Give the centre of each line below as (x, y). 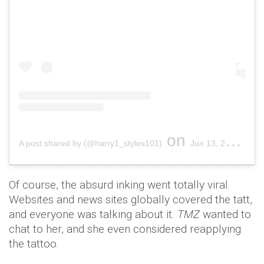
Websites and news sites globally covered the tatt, (131, 200)
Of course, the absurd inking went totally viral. (120, 185)
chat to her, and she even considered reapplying (125, 229)
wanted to (227, 214)
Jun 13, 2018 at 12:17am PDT (208, 143)
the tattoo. (34, 244)
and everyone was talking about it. (93, 214)
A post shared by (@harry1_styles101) (90, 143)
